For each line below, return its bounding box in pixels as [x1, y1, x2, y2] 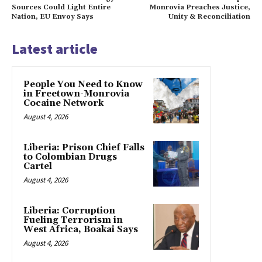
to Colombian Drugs [23, 151, 117, 163]
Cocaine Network [23, 98, 104, 109]
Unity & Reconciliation [168, 12, 250, 22]
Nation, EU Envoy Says [12, 12, 94, 22]
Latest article [12, 40, 98, 58]
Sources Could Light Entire [12, 3, 111, 12]
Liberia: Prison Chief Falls [23, 142, 144, 154]
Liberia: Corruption [23, 205, 115, 217]
